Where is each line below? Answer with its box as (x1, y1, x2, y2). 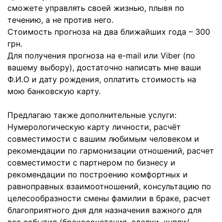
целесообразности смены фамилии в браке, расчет (7, 193, 211, 203)
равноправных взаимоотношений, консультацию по (7, 181, 211, 191)
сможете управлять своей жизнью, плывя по (7, 3, 184, 13)
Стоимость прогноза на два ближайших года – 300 (7, 27, 210, 37)
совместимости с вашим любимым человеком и (7, 134, 199, 144)
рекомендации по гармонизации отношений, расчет (7, 146, 214, 156)
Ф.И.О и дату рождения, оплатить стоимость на (7, 74, 196, 84)
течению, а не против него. (7, 15, 113, 25)
